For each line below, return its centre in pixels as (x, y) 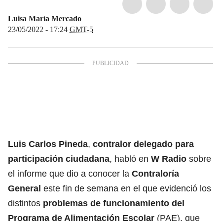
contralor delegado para (143, 144)
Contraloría (155, 173)
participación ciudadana (59, 159)
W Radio (169, 159)
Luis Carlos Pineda (48, 144)
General (24, 188)
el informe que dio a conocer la (70, 173)
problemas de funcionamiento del (112, 203)
